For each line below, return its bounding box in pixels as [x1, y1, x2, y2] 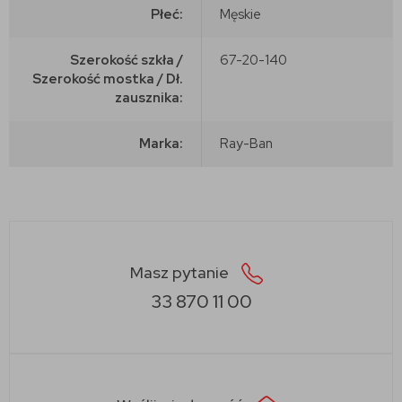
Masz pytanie [130, 261, 232, 283]
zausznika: [115, 88, 183, 107]
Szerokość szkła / [70, 50, 183, 69]
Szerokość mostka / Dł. [32, 69, 183, 88]
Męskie [220, 4, 261, 23]
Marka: [139, 134, 183, 153]
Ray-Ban [220, 134, 273, 153]
